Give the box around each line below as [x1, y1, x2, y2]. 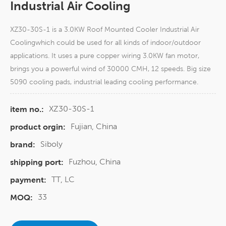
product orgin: [10, 122, 66, 132]
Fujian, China [71, 122, 117, 132]
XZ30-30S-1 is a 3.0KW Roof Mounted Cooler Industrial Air [10, 25, 199, 34]
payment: [10, 175, 46, 185]
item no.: [10, 104, 44, 115]
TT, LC [51, 175, 75, 185]
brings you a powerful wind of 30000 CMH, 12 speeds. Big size [10, 65, 211, 73]
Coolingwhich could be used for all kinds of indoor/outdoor [10, 38, 201, 47]
